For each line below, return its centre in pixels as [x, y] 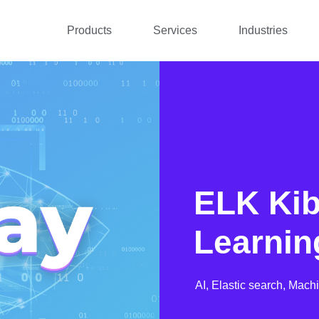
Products [90, 30]
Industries [263, 30]
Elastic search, [250, 285]
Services [176, 30]
